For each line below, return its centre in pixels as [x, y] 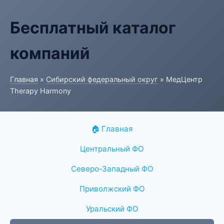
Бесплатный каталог [93, 28]
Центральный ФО [112, 149]
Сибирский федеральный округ [102, 79]
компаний [50, 53]
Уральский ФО [112, 209]
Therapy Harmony [40, 91]
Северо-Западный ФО [112, 169]
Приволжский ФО [112, 189]
